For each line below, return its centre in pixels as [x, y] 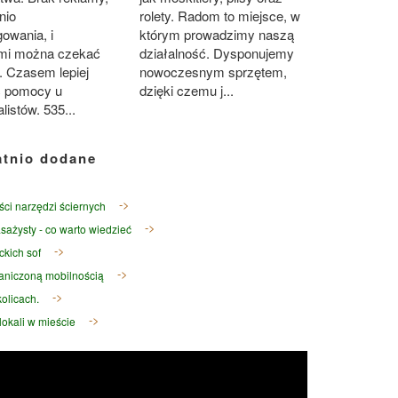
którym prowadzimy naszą [216, 35]
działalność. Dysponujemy [216, 53]
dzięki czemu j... [186, 91]
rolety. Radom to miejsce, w [219, 16]
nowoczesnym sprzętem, [213, 72]
